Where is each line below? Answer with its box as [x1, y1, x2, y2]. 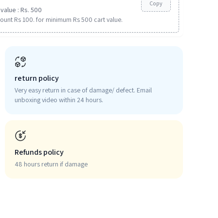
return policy [15, 73, 59, 83]
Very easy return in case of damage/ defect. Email [15, 86, 152, 94]
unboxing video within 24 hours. [15, 95, 103, 104]
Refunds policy [15, 147, 64, 157]
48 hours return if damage [15, 160, 88, 168]
